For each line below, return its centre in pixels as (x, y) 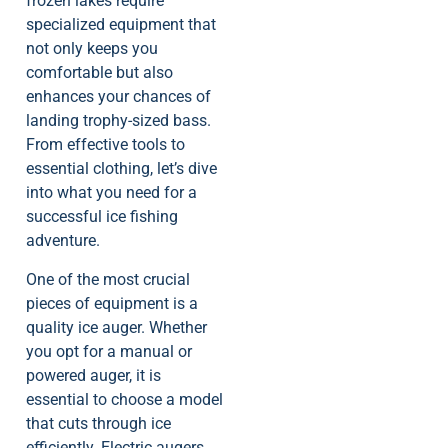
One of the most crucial (108, 279)
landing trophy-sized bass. (118, 121)
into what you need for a (111, 193)
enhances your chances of (118, 97)
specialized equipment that (121, 25)
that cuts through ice (98, 423)
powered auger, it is (93, 375)
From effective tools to (105, 145)
